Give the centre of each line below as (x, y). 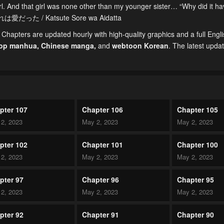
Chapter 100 (198, 145)
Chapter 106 (102, 110)
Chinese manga (67, 46)
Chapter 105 (198, 110)
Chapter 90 (196, 215)
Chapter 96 (100, 180)
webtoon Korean (140, 46)
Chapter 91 (100, 215)
